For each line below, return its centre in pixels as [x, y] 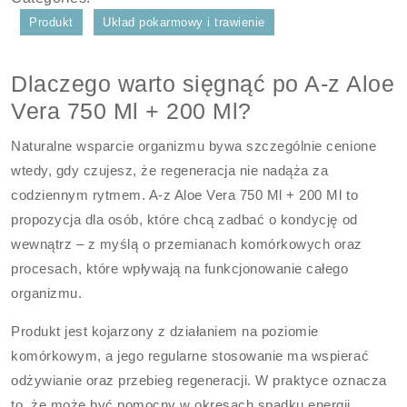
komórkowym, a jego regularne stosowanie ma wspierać [190, 356]
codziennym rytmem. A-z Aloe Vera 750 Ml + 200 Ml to [185, 195]
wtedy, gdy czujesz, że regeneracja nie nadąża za [170, 170]
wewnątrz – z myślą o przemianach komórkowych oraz [187, 244]
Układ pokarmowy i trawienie [184, 22]
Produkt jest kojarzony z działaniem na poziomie [165, 331]
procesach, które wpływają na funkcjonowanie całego [180, 268]
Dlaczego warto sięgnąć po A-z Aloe [203, 84]
